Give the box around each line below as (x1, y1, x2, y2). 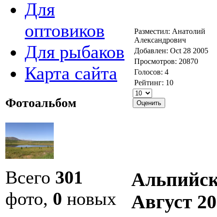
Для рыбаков (25, 41, 124, 62)
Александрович (134, 35, 186, 44)
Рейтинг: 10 (134, 78, 173, 87)
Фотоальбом (5, 95, 77, 110)
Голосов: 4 (134, 67, 169, 76)
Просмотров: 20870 (134, 57, 198, 65)
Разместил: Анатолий (134, 27, 205, 35)
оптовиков (25, 20, 105, 41)
